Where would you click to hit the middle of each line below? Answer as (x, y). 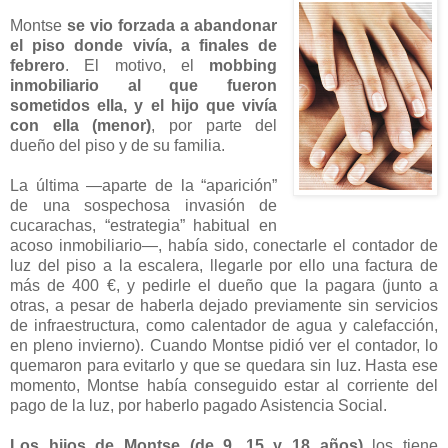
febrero (37, 66)
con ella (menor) (81, 126)
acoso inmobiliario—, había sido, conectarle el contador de (224, 246)
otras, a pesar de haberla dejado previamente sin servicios (224, 306)
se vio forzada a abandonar (172, 26)
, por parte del (214, 126)
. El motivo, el (137, 66)
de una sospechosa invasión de (144, 206)
